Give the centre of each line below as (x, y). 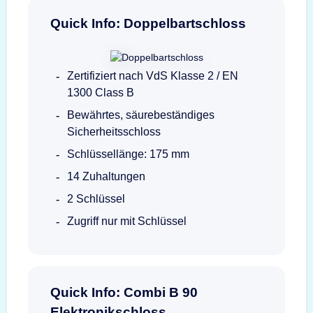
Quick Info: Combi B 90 (124, 292)
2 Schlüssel (96, 198)
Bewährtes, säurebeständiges (141, 115)
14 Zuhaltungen (106, 176)
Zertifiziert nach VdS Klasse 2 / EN (153, 75)
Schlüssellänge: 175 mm (128, 154)
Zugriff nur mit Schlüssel (127, 221)
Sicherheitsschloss (114, 131)
